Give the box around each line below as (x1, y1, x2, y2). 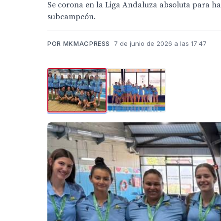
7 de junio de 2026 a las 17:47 (114, 39, 207, 47)
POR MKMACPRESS (47, 39, 110, 47)
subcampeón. (47, 12, 96, 22)
